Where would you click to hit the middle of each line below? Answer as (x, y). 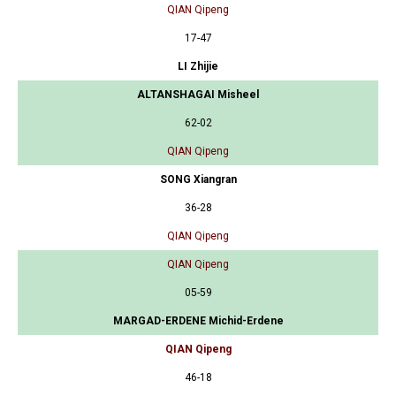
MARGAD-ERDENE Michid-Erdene (198, 320)
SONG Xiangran (198, 179)
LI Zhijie (198, 66)
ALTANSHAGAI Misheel (198, 94)
